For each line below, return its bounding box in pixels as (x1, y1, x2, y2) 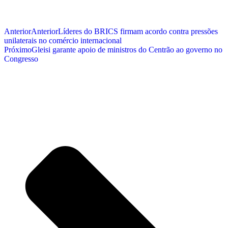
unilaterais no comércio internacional (4, 36, 122, 45)
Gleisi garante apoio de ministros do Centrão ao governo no (32, 45, 222, 54)
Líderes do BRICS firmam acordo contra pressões (58, 26, 218, 36)
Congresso (4, 54, 38, 63)
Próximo (4, 45, 32, 54)
